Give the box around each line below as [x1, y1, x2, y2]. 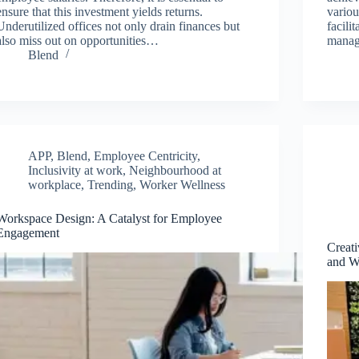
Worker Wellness [139, 177, 226, 192]
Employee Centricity [94, 148, 198, 163]
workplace [28, 177, 82, 192]
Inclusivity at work [28, 163, 123, 177]
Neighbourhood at [129, 163, 222, 177]
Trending [87, 177, 134, 192]
